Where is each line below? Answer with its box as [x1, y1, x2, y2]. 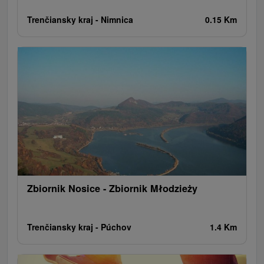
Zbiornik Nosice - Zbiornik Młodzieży [27, 181, 197, 195]
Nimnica [101, 14, 133, 26]
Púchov [101, 220, 131, 233]
